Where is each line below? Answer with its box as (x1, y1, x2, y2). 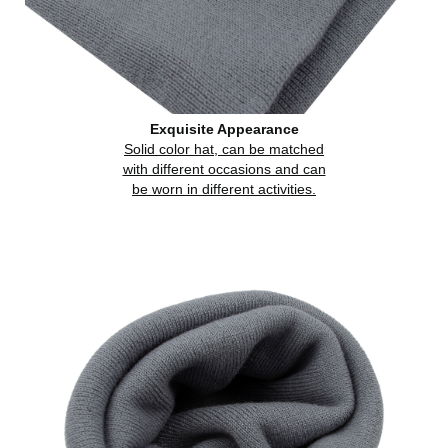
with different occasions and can (122, 160, 326, 177)
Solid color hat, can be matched (124, 140, 324, 157)
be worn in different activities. (132, 180, 316, 197)
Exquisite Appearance (149, 120, 299, 137)
